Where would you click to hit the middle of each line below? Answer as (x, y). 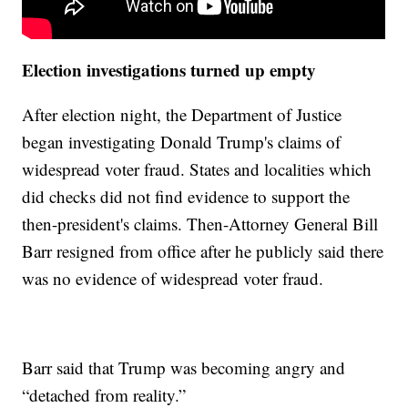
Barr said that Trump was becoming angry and (184, 368)
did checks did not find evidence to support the (186, 197)
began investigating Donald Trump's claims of (182, 142)
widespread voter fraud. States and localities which (197, 169)
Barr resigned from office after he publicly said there (203, 251)
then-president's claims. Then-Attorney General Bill (200, 224)
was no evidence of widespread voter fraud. (173, 279)
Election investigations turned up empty (169, 70)
